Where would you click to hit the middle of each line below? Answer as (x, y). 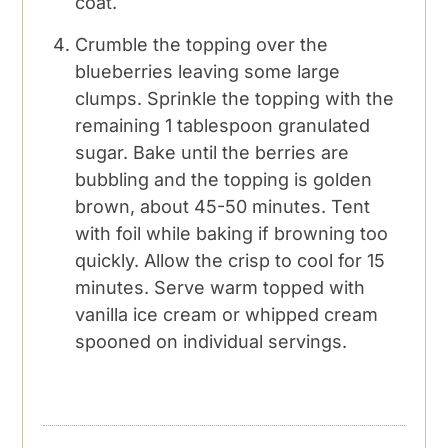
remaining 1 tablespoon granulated (223, 125)
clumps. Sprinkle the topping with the (235, 98)
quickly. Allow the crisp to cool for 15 (230, 260)
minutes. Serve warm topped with (220, 287)
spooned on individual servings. (211, 341)
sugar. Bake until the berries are (212, 152)
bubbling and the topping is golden (224, 179)
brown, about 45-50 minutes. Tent (223, 206)
